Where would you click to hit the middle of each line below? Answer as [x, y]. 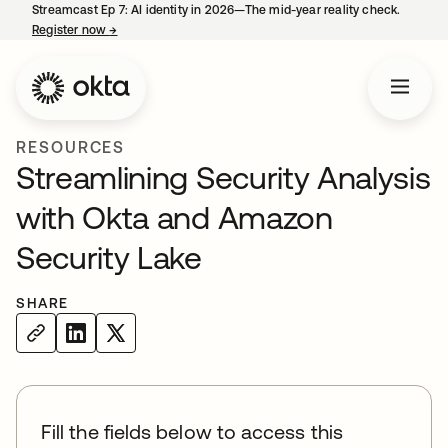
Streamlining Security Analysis [223, 177]
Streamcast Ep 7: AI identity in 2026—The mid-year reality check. [216, 10]
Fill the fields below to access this [192, 431]
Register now [71, 30]
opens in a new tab [171, 30]
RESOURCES [71, 147]
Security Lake [109, 257]
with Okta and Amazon [174, 217]
